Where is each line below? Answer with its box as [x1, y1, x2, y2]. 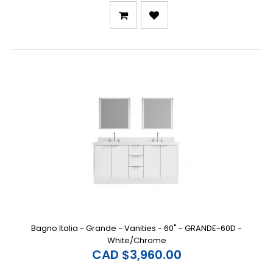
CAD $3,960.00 [91, 246, 182, 263]
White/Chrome [107, 234, 166, 246]
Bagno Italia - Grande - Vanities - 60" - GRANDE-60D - [31, 222, 242, 234]
